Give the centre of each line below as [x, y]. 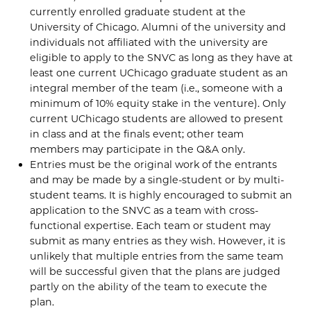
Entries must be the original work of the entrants [154, 165]
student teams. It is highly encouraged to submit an [161, 195]
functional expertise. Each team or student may [151, 226]
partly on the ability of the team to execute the [149, 287]
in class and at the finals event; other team [137, 134]
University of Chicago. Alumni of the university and [158, 27]
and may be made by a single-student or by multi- [157, 180]
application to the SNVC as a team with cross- [144, 211]
